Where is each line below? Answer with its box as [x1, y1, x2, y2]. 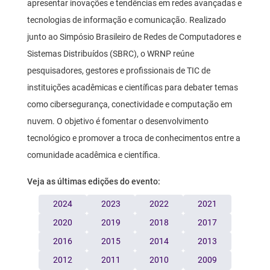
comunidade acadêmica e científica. [27, 149, 160, 160]
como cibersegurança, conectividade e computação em [27, 99, 232, 109]
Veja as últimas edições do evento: [27, 176, 160, 186]
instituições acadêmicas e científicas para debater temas [27, 82, 238, 92]
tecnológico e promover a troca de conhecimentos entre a [27, 133, 240, 143]
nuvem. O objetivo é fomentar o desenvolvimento [27, 116, 209, 126]
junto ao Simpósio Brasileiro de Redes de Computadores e [27, 31, 241, 42]
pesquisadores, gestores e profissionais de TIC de [27, 65, 210, 75]
